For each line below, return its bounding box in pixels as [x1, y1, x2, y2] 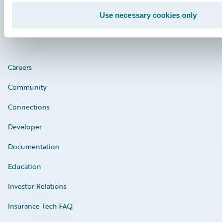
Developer [8, 121, 42, 132]
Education [8, 161, 41, 172]
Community [8, 82, 47, 93]
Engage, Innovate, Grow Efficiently [8, 1, 137, 14]
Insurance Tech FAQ [8, 201, 73, 212]
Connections [8, 102, 50, 112]
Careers [8, 62, 32, 73]
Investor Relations [8, 181, 66, 192]
